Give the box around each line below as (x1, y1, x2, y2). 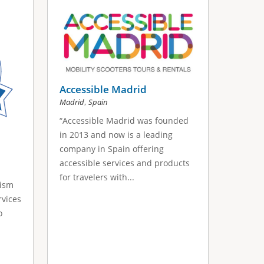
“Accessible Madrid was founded (60, 114, 189, 126)
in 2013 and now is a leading (60, 128, 173, 140)
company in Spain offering (60, 143, 164, 154)
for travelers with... (60, 171, 135, 183)
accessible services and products (60, 157, 190, 169)
